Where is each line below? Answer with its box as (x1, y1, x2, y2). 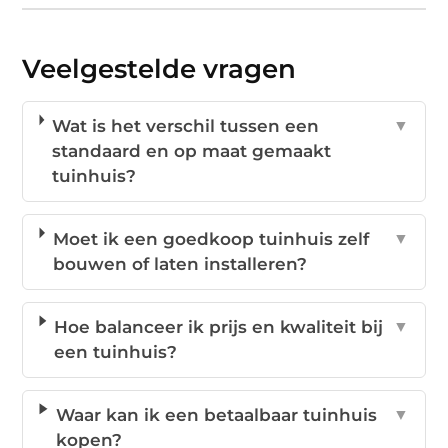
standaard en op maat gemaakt (52, 141, 332, 162)
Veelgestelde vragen (22, 53, 297, 86)
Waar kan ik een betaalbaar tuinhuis (55, 405, 377, 426)
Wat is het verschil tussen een (52, 116, 320, 137)
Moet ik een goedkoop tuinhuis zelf (52, 229, 369, 250)
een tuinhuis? (54, 342, 178, 363)
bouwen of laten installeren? (52, 254, 307, 275)
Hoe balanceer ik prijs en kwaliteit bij (54, 317, 384, 338)
